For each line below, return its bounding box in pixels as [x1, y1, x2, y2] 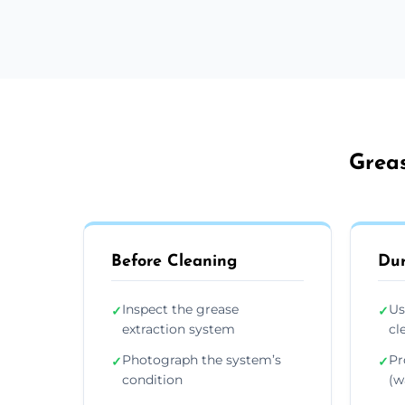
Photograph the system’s [122, 351, 281, 368]
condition [122, 371, 183, 388]
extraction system [122, 320, 235, 337]
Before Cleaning [111, 252, 237, 270]
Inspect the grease [122, 300, 239, 317]
